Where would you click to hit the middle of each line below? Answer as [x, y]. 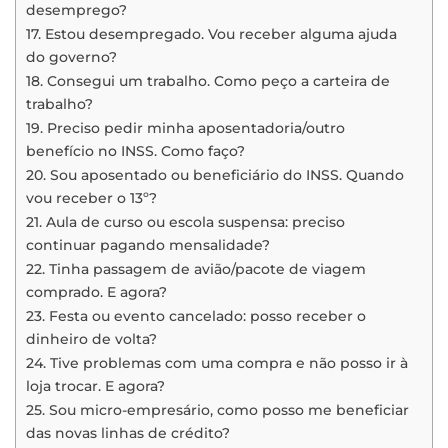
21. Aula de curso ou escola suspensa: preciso [185, 222]
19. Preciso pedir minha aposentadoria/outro [185, 128]
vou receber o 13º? [91, 198]
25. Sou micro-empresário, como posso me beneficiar [217, 410]
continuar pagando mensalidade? [148, 245]
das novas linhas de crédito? [128, 433]
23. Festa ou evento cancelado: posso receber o [196, 316]
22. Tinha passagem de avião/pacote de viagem [196, 269]
